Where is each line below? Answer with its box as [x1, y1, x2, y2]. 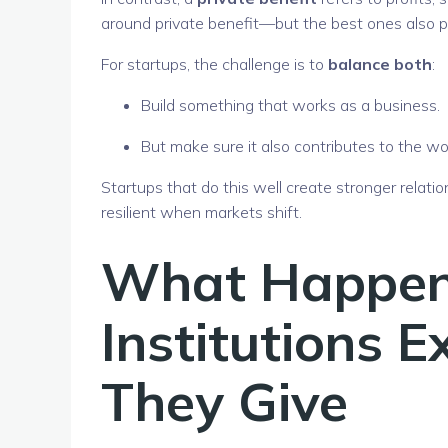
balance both [328, 53, 432, 74]
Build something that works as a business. [141, 94, 440, 115]
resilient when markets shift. [101, 201, 302, 222]
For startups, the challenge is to [101, 53, 328, 74]
